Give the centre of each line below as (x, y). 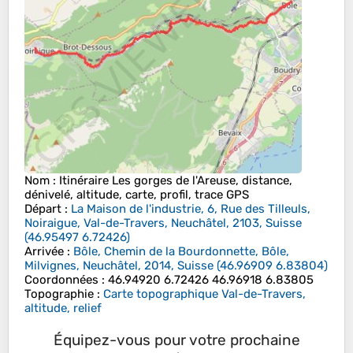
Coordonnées (61, 280)
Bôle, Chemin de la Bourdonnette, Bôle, (181, 252)
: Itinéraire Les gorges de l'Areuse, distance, (171, 181)
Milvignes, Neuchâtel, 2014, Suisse (119, 266)
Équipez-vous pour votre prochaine (176, 340)
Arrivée (44, 252)
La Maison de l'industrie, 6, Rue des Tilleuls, (191, 209)
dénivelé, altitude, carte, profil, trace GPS (137, 195)
